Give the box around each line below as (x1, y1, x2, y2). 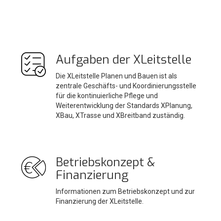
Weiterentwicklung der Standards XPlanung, (56, 101, 192, 110)
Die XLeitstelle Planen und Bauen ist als (56, 72, 177, 80)
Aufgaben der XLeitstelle (56, 51, 191, 68)
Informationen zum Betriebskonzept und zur (56, 187, 195, 195)
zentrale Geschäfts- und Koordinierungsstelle (56, 81, 196, 90)
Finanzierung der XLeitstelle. (56, 197, 144, 205)
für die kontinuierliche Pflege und (56, 91, 158, 100)
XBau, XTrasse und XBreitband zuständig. (56, 111, 185, 119)
